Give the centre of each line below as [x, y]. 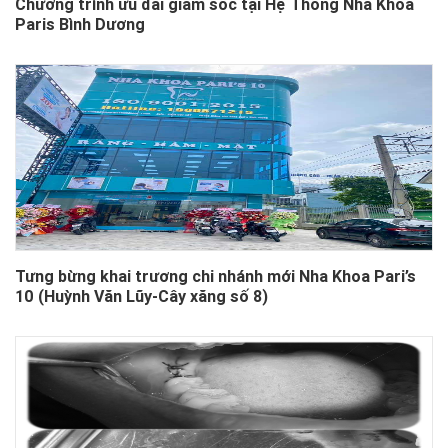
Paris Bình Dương [80, 24]
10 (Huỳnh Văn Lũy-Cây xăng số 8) [141, 296]
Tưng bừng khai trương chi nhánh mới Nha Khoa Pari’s [215, 276]
